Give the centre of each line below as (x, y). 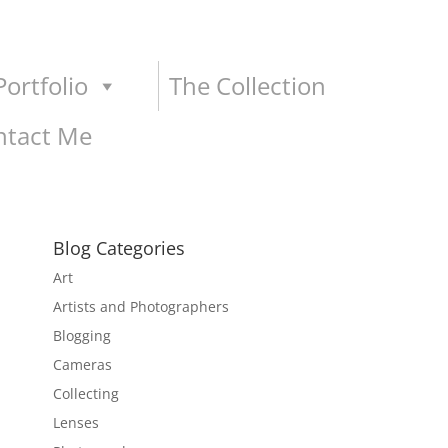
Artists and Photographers (141, 306)
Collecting (86, 393)
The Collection (247, 85)
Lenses (76, 422)
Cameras (83, 364)
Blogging (82, 335)
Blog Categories (119, 248)
